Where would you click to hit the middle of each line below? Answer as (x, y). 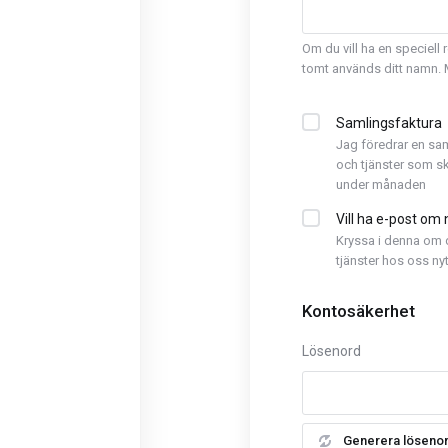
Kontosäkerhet (358, 311)
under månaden (381, 184)
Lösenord (331, 351)
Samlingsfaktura (389, 123)
